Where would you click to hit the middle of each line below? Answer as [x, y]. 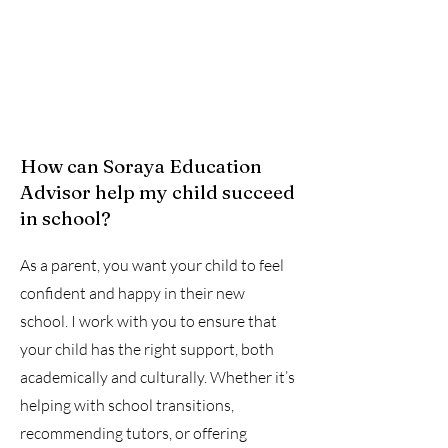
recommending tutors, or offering [133, 433]
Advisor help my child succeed [157, 192]
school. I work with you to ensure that [148, 321]
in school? [65, 218]
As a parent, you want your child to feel [152, 265]
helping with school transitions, [127, 405]
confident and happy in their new [132, 293]
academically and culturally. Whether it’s [157, 377]
